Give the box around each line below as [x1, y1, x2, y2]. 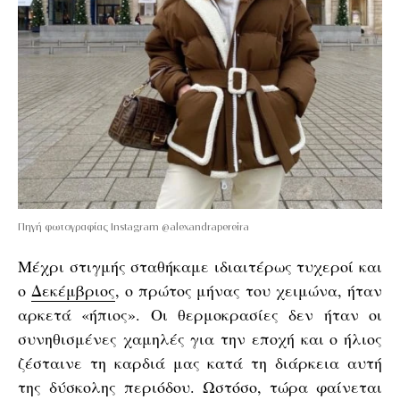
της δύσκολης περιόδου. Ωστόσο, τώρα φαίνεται [18, 376, 382, 397]
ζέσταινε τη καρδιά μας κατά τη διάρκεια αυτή [18, 352, 382, 373]
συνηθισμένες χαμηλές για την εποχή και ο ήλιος [18, 328, 382, 349]
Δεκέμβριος [30, 279, 115, 301]
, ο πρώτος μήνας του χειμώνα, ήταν [114, 279, 383, 301]
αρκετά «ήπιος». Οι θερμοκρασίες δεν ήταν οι [18, 304, 382, 325]
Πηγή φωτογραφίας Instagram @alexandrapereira [18, 221, 249, 232]
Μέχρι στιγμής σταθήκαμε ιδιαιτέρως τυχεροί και [18, 255, 382, 277]
